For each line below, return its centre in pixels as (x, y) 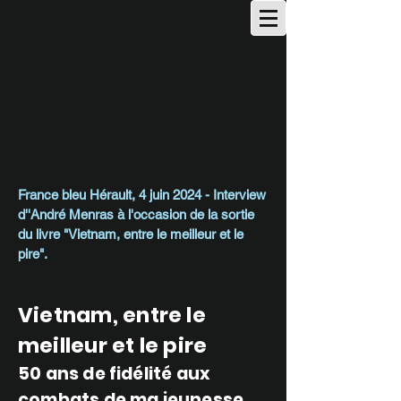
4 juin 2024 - (176, 195)
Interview (239, 195)
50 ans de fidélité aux (115, 374)
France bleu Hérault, (78, 195)
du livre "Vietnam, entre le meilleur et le (131, 234)
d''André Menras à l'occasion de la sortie (136, 214)
